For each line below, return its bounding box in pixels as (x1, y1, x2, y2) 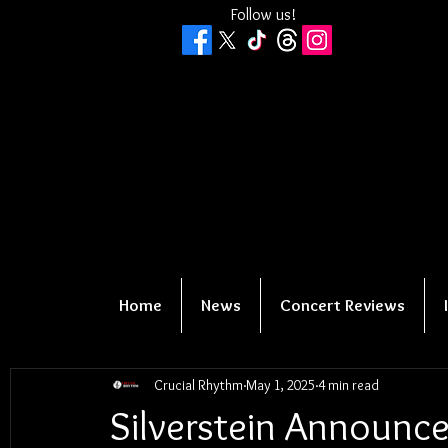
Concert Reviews (280, 295, 405, 315)
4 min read (318, 375, 379, 394)
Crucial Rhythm (154, 375, 243, 394)
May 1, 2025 (246, 375, 315, 394)
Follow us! (230, 5, 296, 24)
